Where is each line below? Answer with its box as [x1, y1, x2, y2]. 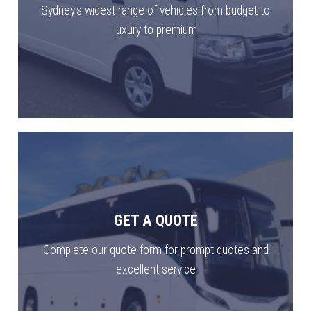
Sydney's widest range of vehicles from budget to [41, 3, 270, 18]
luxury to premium [114, 23, 197, 37]
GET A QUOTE [113, 211, 198, 230]
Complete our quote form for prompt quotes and [42, 243, 269, 258]
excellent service [115, 262, 196, 277]
